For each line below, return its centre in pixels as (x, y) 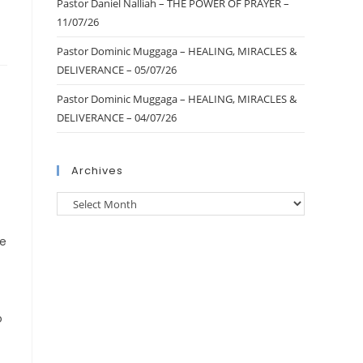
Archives (97, 171)
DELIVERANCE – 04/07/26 (117, 117)
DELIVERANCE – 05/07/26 (117, 70)
